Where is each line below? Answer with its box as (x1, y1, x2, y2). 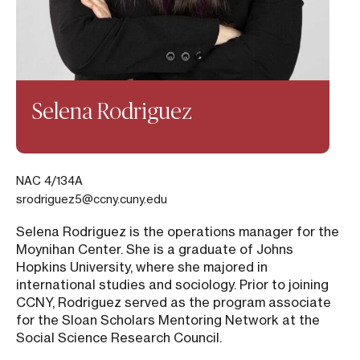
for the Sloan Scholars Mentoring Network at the (16, 312, 320, 328)
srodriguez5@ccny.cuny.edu (16, 192, 167, 206)
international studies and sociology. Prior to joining (16, 276, 329, 292)
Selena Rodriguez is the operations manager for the (16, 223, 339, 239)
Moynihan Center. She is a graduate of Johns (16, 241, 293, 257)
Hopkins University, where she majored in (16, 259, 268, 275)
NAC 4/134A (16, 174, 83, 187)
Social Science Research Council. (16, 329, 222, 346)
